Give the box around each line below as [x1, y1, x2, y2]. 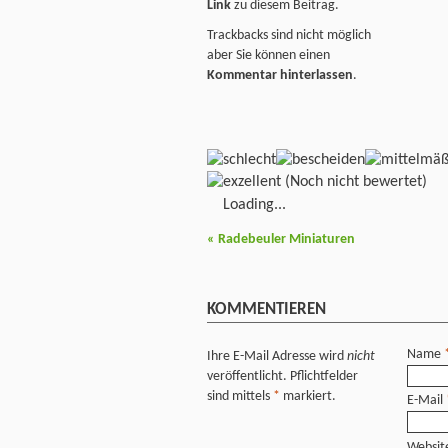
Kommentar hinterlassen [207, 68, 353, 84]
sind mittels [207, 389, 273, 405]
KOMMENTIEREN [207, 300, 326, 318]
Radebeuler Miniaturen [215, 232, 355, 248]
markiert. [280, 389, 336, 405]
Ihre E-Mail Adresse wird [207, 349, 347, 365]
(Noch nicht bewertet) [281, 173, 427, 190]
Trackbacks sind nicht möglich [207, 28, 371, 44]
